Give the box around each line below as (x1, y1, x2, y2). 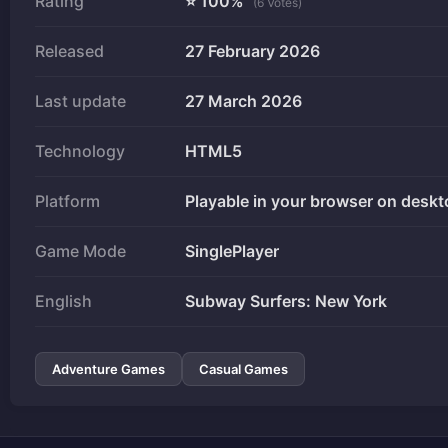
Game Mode (35, 240, 126, 261)
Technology (35, 140, 125, 161)
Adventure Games (52, 360, 165, 377)
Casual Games (199, 360, 288, 377)
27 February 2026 (185, 40, 320, 61)
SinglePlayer (185, 240, 279, 261)
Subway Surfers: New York (185, 290, 387, 311)
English (35, 290, 92, 311)
